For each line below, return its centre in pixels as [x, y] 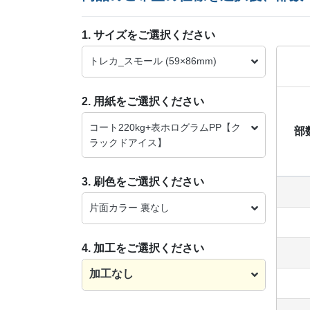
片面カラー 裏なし [129, 207]
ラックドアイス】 [128, 142]
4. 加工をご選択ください [143, 248]
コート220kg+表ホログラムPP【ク [165, 127]
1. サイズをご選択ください [148, 35]
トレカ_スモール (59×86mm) [153, 61]
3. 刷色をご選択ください [143, 181]
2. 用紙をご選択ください [143, 101]
